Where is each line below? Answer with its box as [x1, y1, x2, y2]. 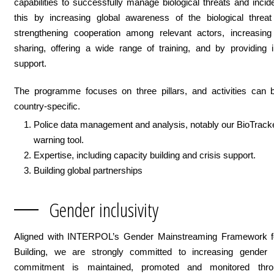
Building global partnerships [34, 165, 143, 176]
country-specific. [14, 101, 80, 111]
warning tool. [34, 135, 84, 145]
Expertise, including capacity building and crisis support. [34, 150, 256, 160]
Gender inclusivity [49, 196, 158, 223]
